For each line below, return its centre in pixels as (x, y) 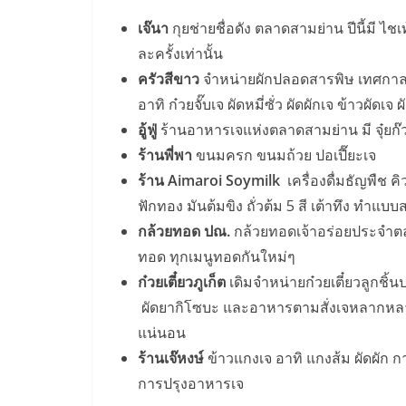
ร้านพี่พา (165, 155)
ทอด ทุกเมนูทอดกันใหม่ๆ (217, 256)
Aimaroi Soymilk (224, 180)
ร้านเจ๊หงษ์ (171, 358)
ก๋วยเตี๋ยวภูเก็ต (184, 282)
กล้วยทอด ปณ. (184, 231)
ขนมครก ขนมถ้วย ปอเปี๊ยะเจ (284, 155)
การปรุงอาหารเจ (191, 383)
